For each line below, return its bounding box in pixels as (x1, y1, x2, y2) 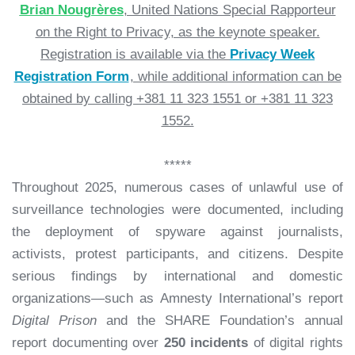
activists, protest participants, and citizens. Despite (12, 246, 343, 261)
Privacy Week (230, 47, 315, 62)
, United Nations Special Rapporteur (123, 2, 336, 17)
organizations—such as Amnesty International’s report (12, 291, 343, 306)
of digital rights (248, 335, 344, 350)
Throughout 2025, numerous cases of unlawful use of (12, 180, 343, 195)
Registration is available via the (40, 47, 230, 62)
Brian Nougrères (19, 2, 124, 17)
